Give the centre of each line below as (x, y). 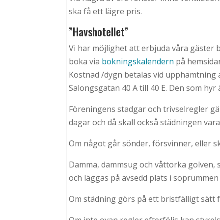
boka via (84, 62)
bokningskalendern (137, 62)
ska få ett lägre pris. (106, 12)
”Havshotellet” (99, 32)
